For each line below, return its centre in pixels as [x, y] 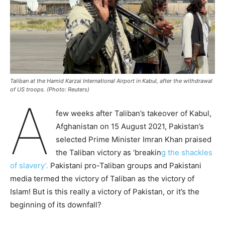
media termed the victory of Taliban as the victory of [102, 178]
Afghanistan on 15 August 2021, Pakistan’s [130, 126]
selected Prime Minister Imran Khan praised [133, 139]
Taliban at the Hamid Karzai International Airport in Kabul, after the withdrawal [111, 81]
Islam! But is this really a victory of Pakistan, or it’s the [105, 191]
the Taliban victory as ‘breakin [108, 152]
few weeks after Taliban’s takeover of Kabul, [133, 113]
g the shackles [187, 152]
